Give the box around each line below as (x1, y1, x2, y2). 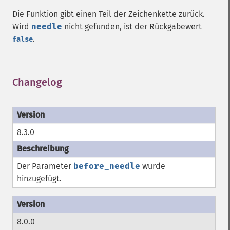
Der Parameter (17, 161, 73, 171)
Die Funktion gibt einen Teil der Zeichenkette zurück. (12, 9, 205, 19)
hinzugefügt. (17, 174, 62, 183)
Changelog (12, 76, 62, 88)
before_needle (73, 161, 140, 171)
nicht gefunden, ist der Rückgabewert (62, 22, 202, 31)
